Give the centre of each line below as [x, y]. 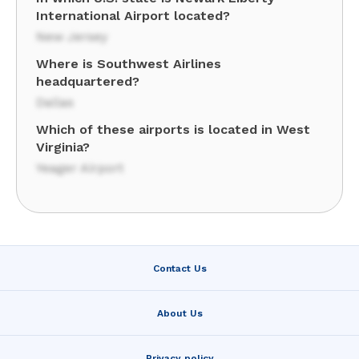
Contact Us [179, 268]
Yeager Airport [80, 168]
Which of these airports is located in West [173, 129]
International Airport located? [133, 16]
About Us [179, 313]
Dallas [55, 102]
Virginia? [63, 147]
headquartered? [88, 81]
